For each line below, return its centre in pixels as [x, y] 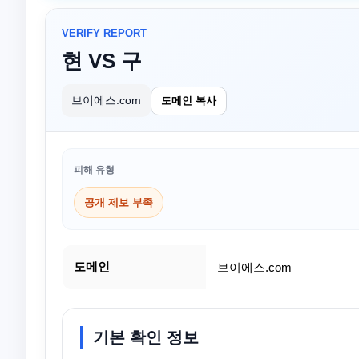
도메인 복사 [189, 100]
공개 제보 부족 [119, 202]
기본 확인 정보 [146, 337]
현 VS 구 [102, 61]
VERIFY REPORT [104, 33]
